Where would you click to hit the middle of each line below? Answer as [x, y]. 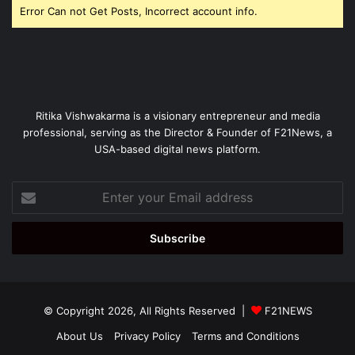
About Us [79, 336]
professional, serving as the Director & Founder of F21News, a [177, 132]
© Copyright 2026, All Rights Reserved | [147, 310]
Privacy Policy [147, 336]
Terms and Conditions [245, 336]
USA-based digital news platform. [177, 149]
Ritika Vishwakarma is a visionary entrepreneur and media [177, 115]
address [31, 238]
